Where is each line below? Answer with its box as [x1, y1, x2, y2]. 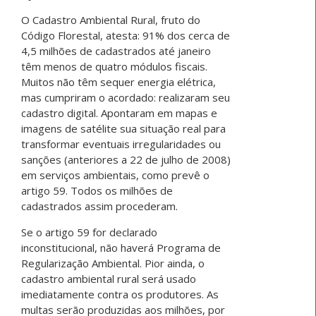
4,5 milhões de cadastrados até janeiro [21, 44, 211, 59]
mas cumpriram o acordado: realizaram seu [21, 90, 230, 105]
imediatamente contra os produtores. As [21, 287, 219, 302]
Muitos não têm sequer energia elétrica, [21, 75, 216, 90]
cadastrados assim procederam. [21, 199, 178, 214]
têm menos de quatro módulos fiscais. [21, 59, 207, 74]
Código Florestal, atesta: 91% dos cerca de [21, 28, 230, 43]
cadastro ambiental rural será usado [21, 272, 196, 286]
